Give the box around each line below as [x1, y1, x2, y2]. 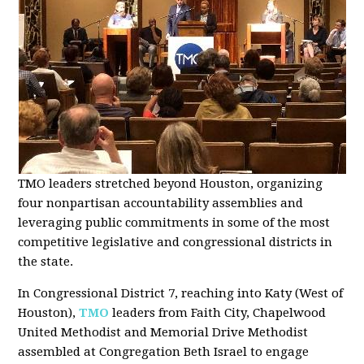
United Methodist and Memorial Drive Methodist [18, 325, 309, 340]
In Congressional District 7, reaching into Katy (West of [18, 286, 344, 301]
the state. [18, 254, 74, 269]
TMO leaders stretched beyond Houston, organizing [18, 176, 323, 191]
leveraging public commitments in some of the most [18, 215, 331, 230]
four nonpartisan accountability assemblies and [18, 196, 304, 210]
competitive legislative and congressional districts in [18, 235, 333, 249]
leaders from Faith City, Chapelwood [109, 305, 327, 320]
